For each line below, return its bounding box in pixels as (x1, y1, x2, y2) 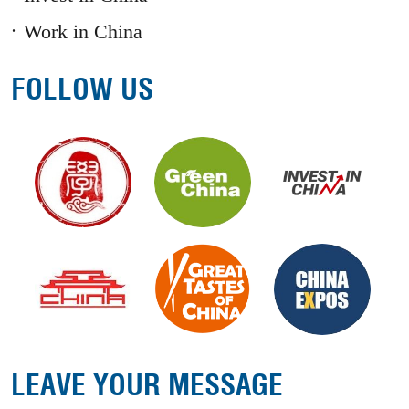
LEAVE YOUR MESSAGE (11, 365, 284, 404)
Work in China (23, 20, 142, 43)
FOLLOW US (11, 69, 154, 109)
